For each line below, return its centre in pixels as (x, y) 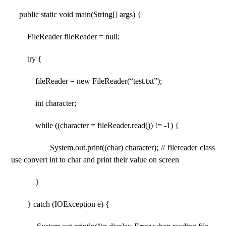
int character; (44, 103)
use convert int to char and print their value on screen (95, 160)
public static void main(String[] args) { (76, 14)
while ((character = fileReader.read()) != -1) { (95, 125)
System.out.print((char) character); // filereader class (113, 148)
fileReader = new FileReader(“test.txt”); (87, 81)
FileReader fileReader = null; (66, 37)
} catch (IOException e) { (61, 204)
